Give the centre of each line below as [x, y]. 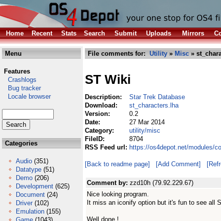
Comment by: [108, 183]
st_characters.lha [154, 105]
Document [30, 195]
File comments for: [118, 54]
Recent [42, 33]
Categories [20, 143]
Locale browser [26, 96]
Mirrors [193, 33]
